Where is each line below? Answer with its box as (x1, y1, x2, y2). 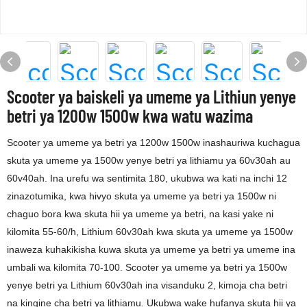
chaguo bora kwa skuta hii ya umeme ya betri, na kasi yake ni (7, 208, 273, 219)
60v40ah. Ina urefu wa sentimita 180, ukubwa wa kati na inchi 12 (7, 173, 287, 184)
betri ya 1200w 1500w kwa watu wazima (7, 105, 253, 126)
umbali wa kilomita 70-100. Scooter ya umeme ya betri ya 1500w (7, 262, 287, 273)
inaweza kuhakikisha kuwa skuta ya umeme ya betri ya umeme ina (7, 244, 295, 255)
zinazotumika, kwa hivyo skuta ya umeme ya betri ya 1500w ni (7, 191, 276, 201)
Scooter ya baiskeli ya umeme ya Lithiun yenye (7, 86, 296, 107)
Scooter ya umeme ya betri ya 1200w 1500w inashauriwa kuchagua (7, 137, 300, 148)
